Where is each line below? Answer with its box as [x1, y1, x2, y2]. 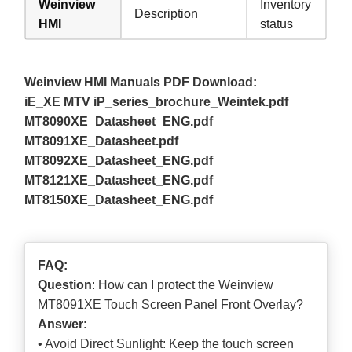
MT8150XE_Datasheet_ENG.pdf [24, 192, 214, 207]
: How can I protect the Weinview [92, 277, 274, 291]
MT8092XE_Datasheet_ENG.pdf [24, 153, 214, 167]
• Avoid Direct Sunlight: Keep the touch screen [38, 336, 295, 350]
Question [38, 277, 93, 291]
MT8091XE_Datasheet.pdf [24, 134, 179, 148]
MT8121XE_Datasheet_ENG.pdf [24, 173, 214, 187]
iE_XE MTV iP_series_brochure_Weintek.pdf [24, 94, 289, 108]
